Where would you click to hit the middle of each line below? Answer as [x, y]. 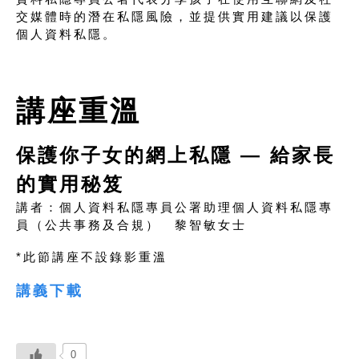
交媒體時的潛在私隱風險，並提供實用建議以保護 [175, 17]
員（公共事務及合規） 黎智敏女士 [131, 225]
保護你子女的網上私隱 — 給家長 [175, 155]
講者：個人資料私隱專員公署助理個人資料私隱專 [175, 208]
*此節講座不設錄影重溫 [92, 257]
